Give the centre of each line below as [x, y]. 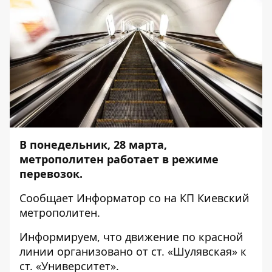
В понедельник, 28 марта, [93, 145]
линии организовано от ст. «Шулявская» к [133, 252]
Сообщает [48, 198]
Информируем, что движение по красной [131, 237]
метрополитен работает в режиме [119, 159]
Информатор [111, 198]
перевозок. [51, 174]
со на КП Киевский [198, 198]
